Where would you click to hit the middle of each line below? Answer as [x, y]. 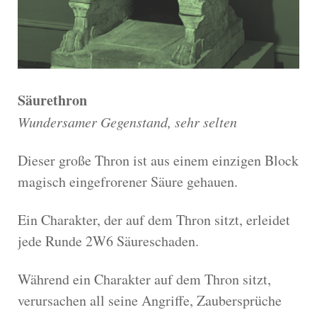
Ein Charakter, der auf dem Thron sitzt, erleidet [154, 220]
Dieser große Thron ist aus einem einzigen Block [158, 161]
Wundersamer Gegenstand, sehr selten [127, 122]
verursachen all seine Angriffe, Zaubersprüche [150, 301]
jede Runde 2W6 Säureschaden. [108, 241]
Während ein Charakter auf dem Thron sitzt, [144, 279]
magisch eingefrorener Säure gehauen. [128, 182]
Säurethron [52, 100]
